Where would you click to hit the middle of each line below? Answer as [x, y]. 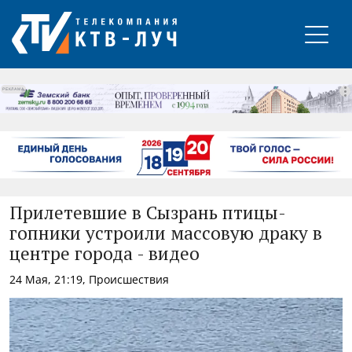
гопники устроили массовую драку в [166, 234]
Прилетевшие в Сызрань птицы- [148, 214]
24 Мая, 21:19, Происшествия [89, 279]
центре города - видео [104, 255]
